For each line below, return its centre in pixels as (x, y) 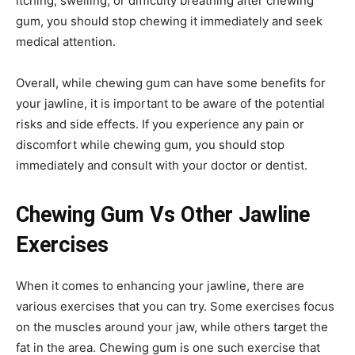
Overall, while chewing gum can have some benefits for (171, 82)
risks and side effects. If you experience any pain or (160, 124)
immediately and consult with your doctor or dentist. (162, 165)
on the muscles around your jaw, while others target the (172, 326)
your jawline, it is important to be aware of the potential (170, 103)
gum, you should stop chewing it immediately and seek (169, 21)
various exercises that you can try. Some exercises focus (175, 306)
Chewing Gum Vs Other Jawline (163, 214)
